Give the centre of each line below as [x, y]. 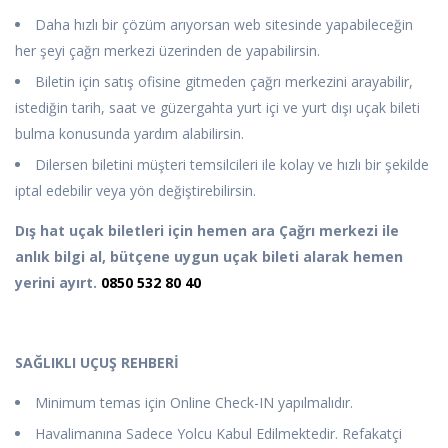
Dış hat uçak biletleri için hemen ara [145, 231]
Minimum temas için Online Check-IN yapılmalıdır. [194, 403]
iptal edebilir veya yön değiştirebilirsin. [135, 191]
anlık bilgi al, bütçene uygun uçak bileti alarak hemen [209, 257]
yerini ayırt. [58, 283]
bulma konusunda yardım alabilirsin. [129, 134]
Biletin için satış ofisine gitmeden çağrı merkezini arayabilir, [224, 82]
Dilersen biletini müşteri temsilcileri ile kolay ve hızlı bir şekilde [232, 165]
